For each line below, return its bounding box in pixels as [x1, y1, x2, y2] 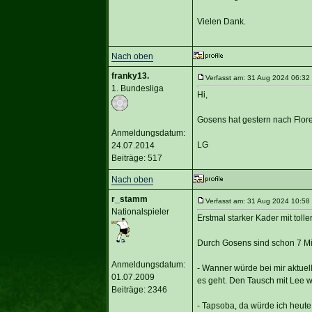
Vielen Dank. [196, 16, 246, 26]
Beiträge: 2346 [111, 284, 167, 295]
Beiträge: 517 [111, 153, 162, 163]
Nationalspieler [111, 206, 169, 217]
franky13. [111, 70, 149, 81]
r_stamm [111, 194, 148, 204]
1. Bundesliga [111, 83, 164, 93]
